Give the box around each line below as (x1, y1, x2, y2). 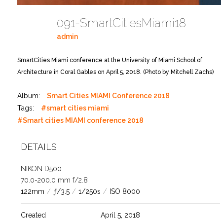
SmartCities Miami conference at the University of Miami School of (17, 57, 202, 64)
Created (21, 211, 46, 220)
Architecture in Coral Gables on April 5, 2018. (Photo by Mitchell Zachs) (17, 69, 214, 76)
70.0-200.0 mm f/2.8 (21, 176, 88, 184)
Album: (17, 92, 40, 100)
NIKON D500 (21, 165, 62, 173)
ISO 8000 (110, 187, 140, 196)
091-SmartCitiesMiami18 (57, 16, 192, 31)
